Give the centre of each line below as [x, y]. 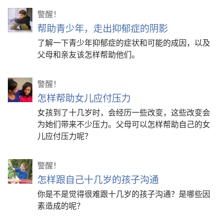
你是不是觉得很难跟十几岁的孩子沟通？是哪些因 [124, 194]
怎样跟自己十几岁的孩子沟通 [98, 179]
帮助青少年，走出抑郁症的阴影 [103, 28]
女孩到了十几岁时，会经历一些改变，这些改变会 [124, 112]
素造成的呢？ [61, 206]
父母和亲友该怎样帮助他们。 [88, 54]
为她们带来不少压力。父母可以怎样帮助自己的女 [124, 124]
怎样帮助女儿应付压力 [84, 98]
